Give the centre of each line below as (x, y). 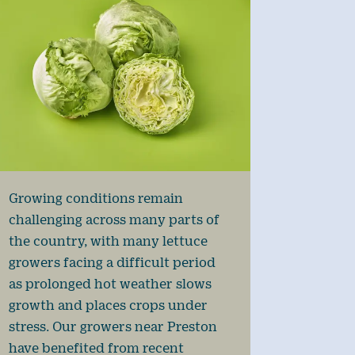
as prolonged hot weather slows (110, 284)
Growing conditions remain (95, 198)
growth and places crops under (108, 305)
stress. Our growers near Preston (113, 326)
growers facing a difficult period (112, 262)
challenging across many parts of (114, 219)
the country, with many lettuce (108, 241)
